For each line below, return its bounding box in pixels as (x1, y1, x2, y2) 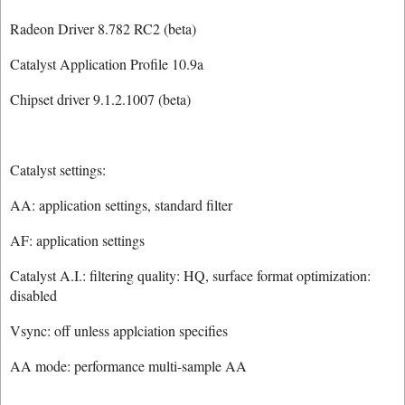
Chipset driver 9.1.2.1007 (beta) (10, 89, 191, 108)
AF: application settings (10, 231, 145, 250)
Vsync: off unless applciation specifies (10, 321, 228, 340)
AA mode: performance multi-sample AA (10, 356, 247, 375)
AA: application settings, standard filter (10, 195, 232, 214)
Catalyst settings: (10, 160, 106, 179)
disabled (10, 286, 57, 305)
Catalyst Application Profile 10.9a (10, 54, 203, 73)
